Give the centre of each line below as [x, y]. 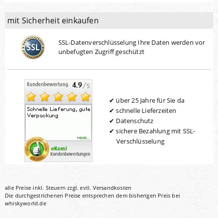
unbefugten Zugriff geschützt [101, 52]
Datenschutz [135, 120]
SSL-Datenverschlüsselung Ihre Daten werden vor [132, 43]
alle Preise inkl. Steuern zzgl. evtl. [49, 188]
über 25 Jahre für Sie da [150, 100]
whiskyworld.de [26, 203]
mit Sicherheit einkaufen [53, 21]
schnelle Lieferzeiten [146, 110]
